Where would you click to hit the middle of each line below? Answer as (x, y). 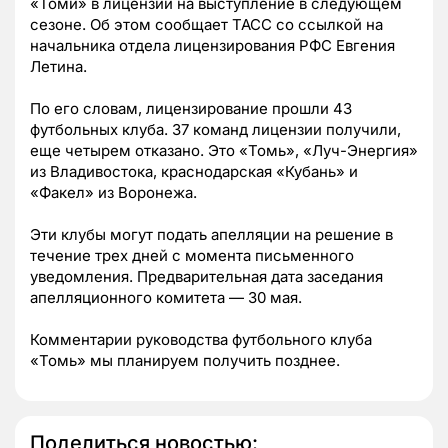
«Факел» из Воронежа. (113, 193)
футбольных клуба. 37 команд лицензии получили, (215, 130)
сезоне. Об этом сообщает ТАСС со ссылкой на (206, 25)
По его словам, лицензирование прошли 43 (191, 109)
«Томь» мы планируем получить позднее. (185, 361)
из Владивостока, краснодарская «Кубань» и (194, 172)
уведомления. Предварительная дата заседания (206, 277)
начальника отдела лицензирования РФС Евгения (212, 46)
